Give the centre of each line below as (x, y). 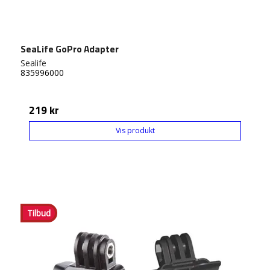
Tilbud (39, 213)
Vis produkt (135, 131)
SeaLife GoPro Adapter (70, 49)
